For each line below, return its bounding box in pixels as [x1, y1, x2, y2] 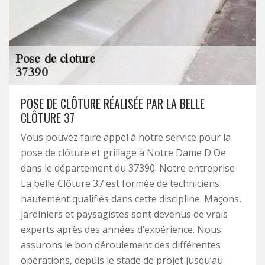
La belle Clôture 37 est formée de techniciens [21, 177, 219, 190]
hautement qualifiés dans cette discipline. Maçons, [21, 192, 241, 205]
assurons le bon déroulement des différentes [21, 238, 221, 251]
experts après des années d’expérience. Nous [21, 223, 221, 236]
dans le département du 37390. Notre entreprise [21, 161, 235, 174]
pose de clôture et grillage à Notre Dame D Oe [21, 146, 226, 159]
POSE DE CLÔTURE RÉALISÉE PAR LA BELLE [21, 95, 205, 112]
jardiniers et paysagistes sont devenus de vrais [21, 208, 228, 221]
